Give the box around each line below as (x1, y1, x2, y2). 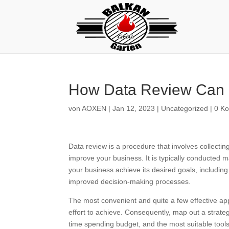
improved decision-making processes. (68, 177, 191, 186)
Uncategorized (161, 104, 209, 112)
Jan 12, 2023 (112, 104, 155, 112)
